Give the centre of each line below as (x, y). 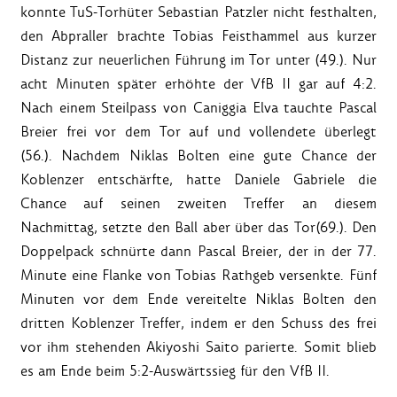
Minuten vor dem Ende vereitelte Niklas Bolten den (198, 299)
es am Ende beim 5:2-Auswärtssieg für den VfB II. (175, 370)
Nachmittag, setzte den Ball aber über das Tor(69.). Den (198, 227)
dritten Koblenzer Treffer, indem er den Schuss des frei (198, 323)
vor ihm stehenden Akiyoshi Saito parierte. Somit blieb (198, 346)
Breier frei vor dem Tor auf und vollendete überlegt (198, 131)
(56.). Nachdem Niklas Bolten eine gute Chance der (198, 155)
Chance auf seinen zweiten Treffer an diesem (198, 203)
